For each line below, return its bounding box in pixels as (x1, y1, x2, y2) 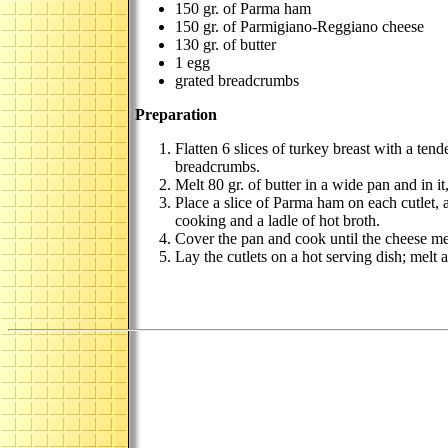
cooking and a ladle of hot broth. (175, 212, 380, 229)
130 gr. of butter (175, 36, 276, 53)
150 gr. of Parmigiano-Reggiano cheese (175, 18, 424, 35)
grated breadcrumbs (175, 72, 299, 89)
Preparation (135, 106, 217, 123)
